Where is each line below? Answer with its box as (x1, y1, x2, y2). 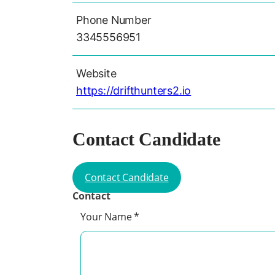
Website (76, 66, 117, 80)
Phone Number (76, 13, 152, 26)
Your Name (80, 210, 134, 224)
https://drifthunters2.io (76, 83, 192, 97)
